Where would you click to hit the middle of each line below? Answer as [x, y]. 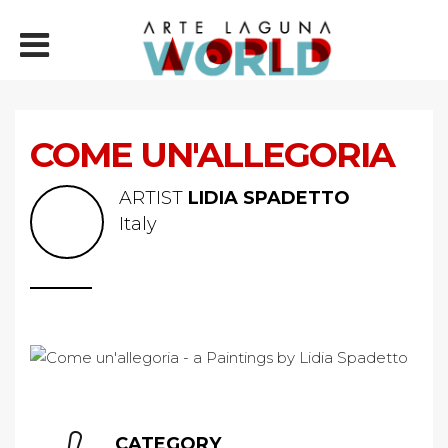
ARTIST [153, 198]
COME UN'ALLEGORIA [212, 154]
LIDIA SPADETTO [269, 198]
